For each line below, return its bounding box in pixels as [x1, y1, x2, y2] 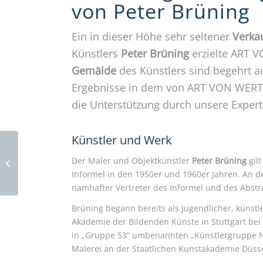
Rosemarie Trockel [21, 157, 85, 168]
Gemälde [72, 63, 116, 77]
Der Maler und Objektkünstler [72, 155, 192, 167]
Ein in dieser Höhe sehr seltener [72, 29, 230, 43]
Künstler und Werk [72, 132, 172, 149]
